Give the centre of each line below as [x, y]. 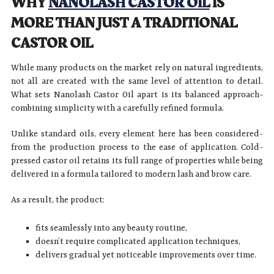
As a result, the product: [57, 200]
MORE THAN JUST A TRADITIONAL [124, 23]
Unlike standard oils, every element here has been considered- [137, 134]
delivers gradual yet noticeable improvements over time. [146, 255]
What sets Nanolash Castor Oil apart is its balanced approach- [137, 94]
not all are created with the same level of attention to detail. [137, 81]
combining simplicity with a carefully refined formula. [117, 108]
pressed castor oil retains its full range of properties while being [137, 161]
